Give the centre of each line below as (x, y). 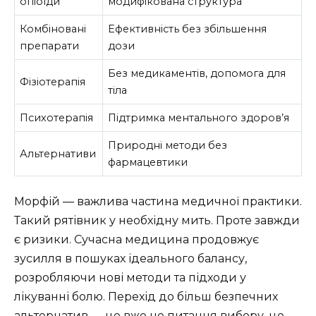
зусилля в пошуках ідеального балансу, (130, 258)
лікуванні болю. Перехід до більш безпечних (146, 296)
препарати (50, 46)
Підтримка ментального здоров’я (199, 118)
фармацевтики (148, 163)
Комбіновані (53, 29)
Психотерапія (57, 118)
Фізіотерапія (53, 82)
